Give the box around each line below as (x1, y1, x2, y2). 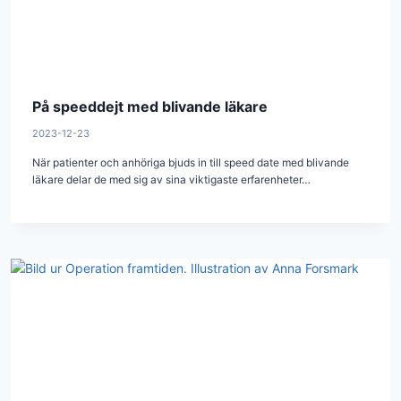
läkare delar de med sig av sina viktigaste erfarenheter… (32, 173, 311, 187)
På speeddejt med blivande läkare (32, 98, 268, 116)
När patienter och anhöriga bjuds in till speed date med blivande (32, 156, 349, 170)
